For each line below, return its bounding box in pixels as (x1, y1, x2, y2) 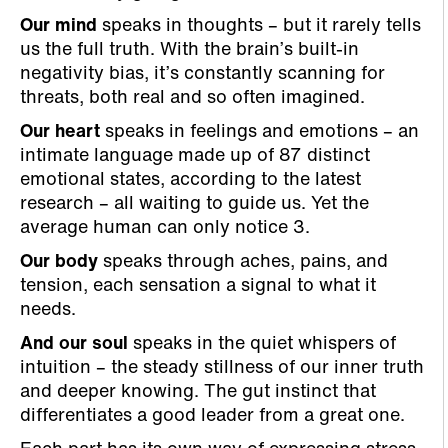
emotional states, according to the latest (20, 171, 361, 191)
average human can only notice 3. (20, 219, 310, 239)
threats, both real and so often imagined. (20, 89, 365, 109)
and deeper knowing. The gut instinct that (20, 383, 376, 403)
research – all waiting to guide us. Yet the (20, 195, 369, 215)
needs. (20, 301, 76, 321)
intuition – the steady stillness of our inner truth (20, 359, 424, 379)
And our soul (20, 335, 128, 355)
